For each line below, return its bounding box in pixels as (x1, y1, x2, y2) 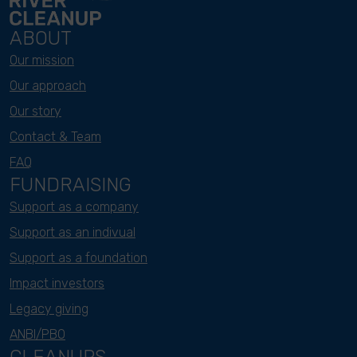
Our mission (10, 52, 74, 68)
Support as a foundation (10, 249, 147, 265)
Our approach (10, 77, 86, 93)
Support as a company (10, 198, 139, 214)
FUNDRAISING (10, 173, 131, 196)
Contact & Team (10, 128, 101, 144)
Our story (10, 103, 61, 119)
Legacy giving (10, 300, 88, 316)
